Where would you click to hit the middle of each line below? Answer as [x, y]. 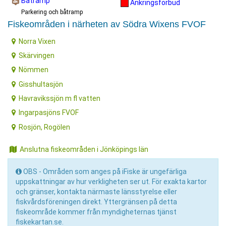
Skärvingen [37, 55]
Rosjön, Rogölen [45, 127]
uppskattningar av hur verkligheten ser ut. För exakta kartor [111, 181]
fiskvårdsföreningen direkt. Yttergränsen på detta [96, 202]
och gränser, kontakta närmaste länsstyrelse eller [96, 191]
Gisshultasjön [41, 84]
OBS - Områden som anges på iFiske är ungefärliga [104, 171]
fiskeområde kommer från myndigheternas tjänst [96, 212]
